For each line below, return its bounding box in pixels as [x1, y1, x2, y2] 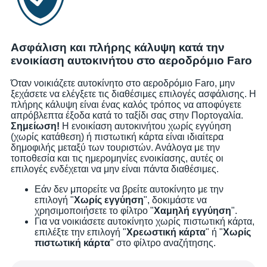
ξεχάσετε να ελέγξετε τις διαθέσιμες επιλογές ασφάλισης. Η [11, 89, 256, 100]
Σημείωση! [11, 121, 60, 132]
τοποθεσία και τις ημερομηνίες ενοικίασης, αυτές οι [11, 153, 223, 164]
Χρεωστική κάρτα [126, 227, 206, 238]
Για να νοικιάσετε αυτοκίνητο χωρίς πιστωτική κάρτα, [35, 216, 254, 227]
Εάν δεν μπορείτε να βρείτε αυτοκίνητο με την [35, 184, 223, 195]
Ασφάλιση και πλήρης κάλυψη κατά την [11, 41, 225, 54]
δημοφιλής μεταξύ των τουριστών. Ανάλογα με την [11, 142, 220, 153]
